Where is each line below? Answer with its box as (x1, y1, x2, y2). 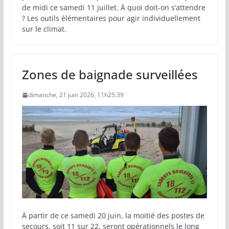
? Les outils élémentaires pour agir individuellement (21, 13, 200, 23)
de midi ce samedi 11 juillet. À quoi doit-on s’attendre (21, 2, 205, 12)
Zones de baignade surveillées (21, 65, 198, 83)
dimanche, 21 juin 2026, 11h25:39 (28, 90, 124, 99)
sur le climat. (21, 24, 66, 34)
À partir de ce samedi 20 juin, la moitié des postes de (21, 210, 204, 220)
